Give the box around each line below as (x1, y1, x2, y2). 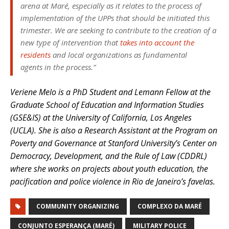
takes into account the (120, 37, 194, 48)
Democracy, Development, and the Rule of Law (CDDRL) (10, 150, 207, 162)
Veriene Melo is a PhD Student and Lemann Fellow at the (10, 86, 211, 98)
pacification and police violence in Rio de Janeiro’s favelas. (10, 176, 215, 188)
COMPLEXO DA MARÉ (138, 202, 202, 211)
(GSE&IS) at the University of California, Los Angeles (10, 112, 192, 124)
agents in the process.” (20, 62, 96, 73)
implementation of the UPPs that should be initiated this (20, 13, 210, 24)
